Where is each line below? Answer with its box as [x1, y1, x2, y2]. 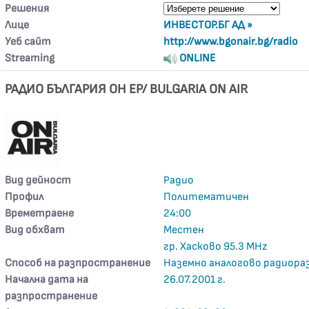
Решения [5, 2, 50, 15]
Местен [163, 223, 205, 237]
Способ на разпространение [5, 257, 151, 270]
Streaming [5, 52, 55, 65]
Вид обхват [5, 223, 66, 237]
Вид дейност [5, 174, 72, 187]
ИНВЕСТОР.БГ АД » [163, 19, 253, 32]
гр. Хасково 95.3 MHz [163, 240, 268, 253]
